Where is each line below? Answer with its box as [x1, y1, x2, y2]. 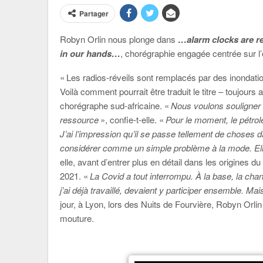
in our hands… [60, 47, 120, 60]
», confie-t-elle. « [100, 113, 166, 126]
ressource [60, 113, 100, 126]
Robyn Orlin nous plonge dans [60, 33, 178, 45]
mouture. [60, 212, 94, 224]
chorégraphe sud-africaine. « [60, 99, 169, 112]
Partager [79, 8, 109, 19]
